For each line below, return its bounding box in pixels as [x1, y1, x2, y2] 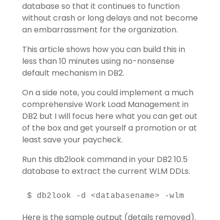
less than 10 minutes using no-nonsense [22, 55, 174, 67]
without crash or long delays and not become [22, 12, 198, 24]
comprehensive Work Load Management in [22, 99, 189, 110]
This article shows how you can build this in [22, 44, 185, 55]
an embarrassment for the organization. [22, 24, 178, 35]
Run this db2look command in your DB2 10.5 [22, 154, 188, 165]
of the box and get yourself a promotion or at [22, 122, 197, 134]
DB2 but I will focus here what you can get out [22, 110, 197, 122]
